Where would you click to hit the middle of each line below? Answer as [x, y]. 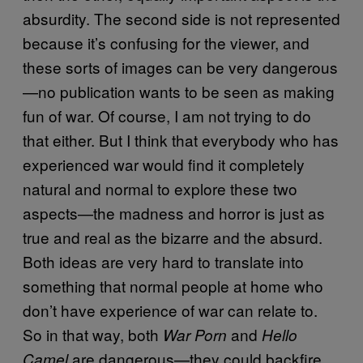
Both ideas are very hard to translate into [163, 261]
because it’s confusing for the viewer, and [166, 42]
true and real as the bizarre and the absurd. [173, 237]
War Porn [195, 334]
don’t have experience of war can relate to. [170, 310]
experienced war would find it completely [164, 164]
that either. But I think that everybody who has [181, 139]
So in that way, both [93, 334]
